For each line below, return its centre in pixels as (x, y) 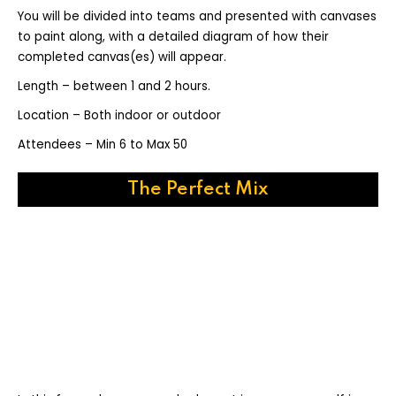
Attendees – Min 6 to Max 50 (103, 145)
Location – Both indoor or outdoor (119, 115)
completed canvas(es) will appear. (122, 57)
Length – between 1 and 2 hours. (114, 86)
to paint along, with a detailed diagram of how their (173, 37)
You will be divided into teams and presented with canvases (197, 16)
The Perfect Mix (198, 190)
